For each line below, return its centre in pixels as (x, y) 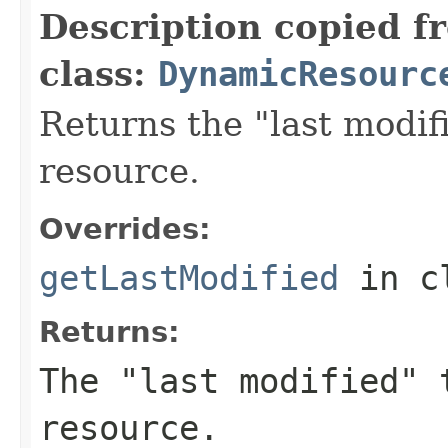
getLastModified (189, 277)
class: (98, 73)
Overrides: (125, 228)
